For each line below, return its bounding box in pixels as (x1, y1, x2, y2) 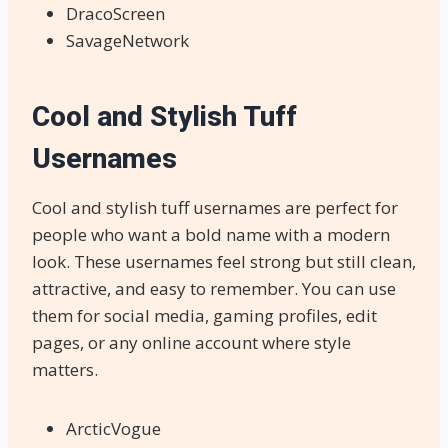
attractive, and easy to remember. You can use (32, 276, 396, 300)
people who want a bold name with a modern (32, 222, 390, 246)
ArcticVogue (66, 416, 161, 440)
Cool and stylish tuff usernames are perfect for (32, 195, 398, 219)
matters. (32, 357, 98, 381)
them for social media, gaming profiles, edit (32, 303, 377, 327)
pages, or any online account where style (32, 330, 351, 354)
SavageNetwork (66, 28, 189, 52)
